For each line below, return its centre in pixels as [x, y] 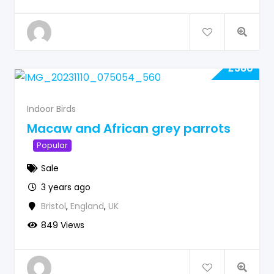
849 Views [62, 225]
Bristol [53, 206]
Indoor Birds [51, 109]
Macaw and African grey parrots [129, 128]
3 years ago [65, 187]
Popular [52, 145]
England [87, 206]
